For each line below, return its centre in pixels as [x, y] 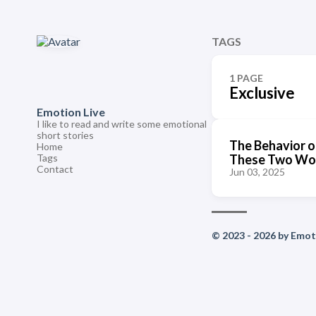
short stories [65, 135]
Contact [55, 169]
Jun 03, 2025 [257, 172]
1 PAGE [246, 78]
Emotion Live [71, 112]
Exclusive [262, 93]
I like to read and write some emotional [122, 124]
